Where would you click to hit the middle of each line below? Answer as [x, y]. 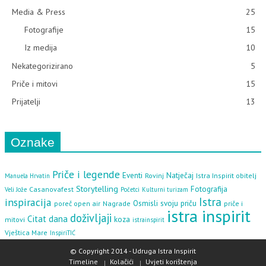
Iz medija [41, 48]
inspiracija [28, 202]
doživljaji [91, 218]
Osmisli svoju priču [165, 203]
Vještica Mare [26, 233]
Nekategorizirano [42, 66]
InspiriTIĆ [63, 233]
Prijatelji [26, 102]
